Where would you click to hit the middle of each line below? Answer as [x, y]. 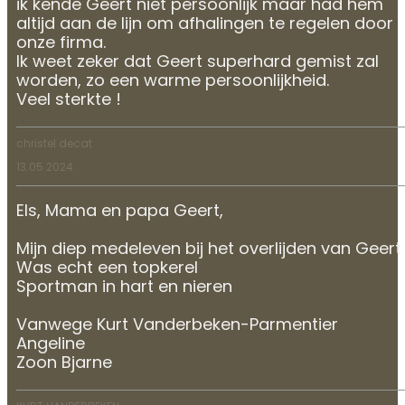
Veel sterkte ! [69, 100]
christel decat [54, 144]
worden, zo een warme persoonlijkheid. [173, 81]
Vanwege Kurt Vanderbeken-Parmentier [177, 325]
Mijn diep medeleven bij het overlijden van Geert [209, 250]
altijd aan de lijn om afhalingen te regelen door [205, 24]
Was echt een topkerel [107, 268]
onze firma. [61, 43]
